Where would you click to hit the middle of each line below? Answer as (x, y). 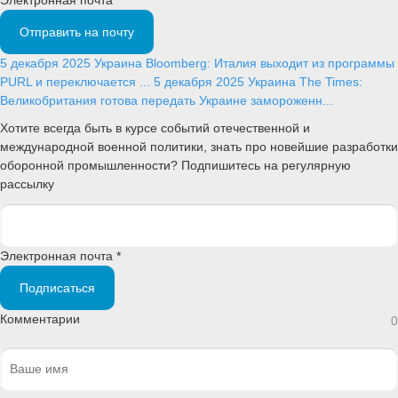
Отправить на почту (77, 32)
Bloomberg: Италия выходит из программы (270, 63)
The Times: (331, 81)
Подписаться (57, 287)
